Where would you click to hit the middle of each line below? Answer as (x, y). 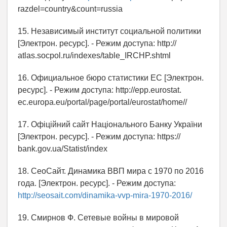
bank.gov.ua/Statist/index (63, 149)
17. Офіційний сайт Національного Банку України (110, 125)
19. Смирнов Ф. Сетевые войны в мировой (98, 218)
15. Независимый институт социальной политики (109, 31)
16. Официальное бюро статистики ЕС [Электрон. (111, 78)
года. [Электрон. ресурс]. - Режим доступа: (97, 183)
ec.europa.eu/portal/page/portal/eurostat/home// (102, 102)
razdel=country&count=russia (70, 9)
